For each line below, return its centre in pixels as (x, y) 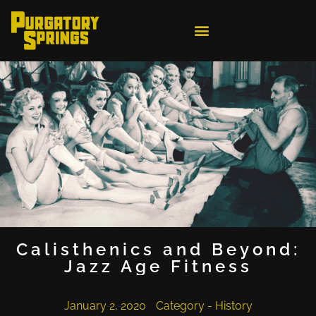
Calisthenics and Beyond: (158, 250)
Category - (185, 306)
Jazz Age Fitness (158, 267)
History (233, 306)
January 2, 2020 (105, 306)
